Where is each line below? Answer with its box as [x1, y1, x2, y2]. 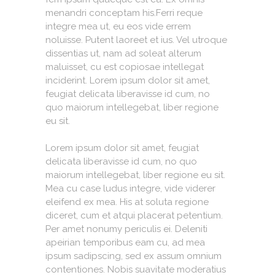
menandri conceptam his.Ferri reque [45, 7, 203, 18]
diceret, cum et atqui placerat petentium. [45, 209, 223, 221]
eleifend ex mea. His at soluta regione [45, 196, 209, 207]
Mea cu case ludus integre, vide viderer [45, 182, 215, 194]
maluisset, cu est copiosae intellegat [45, 61, 204, 72]
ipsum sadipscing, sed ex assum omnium [45, 250, 222, 261]
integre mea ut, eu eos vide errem [45, 20, 191, 32]
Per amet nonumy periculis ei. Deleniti [45, 223, 207, 234]
